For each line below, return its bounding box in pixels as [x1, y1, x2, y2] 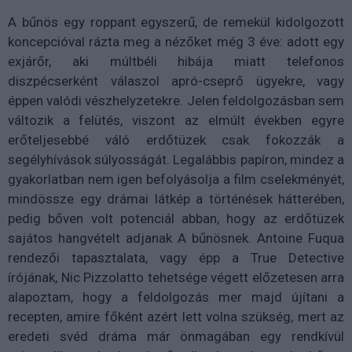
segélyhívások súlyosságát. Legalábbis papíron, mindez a [8, 152, 344, 167]
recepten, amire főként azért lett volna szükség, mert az [8, 309, 344, 324]
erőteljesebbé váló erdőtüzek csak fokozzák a [8, 132, 344, 148]
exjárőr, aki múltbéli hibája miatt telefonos [8, 53, 344, 69]
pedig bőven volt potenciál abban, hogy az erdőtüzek [8, 211, 344, 226]
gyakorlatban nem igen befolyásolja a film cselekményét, [8, 171, 344, 187]
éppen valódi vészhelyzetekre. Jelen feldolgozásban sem [8, 93, 344, 108]
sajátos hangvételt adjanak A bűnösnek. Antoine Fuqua [8, 230, 344, 246]
